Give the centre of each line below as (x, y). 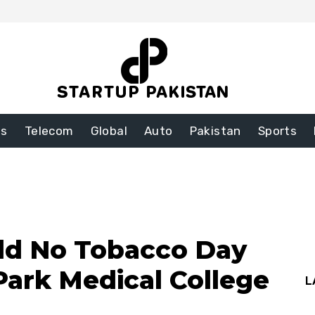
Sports (277, 131)
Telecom (49, 131)
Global (109, 131)
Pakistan (215, 131)
